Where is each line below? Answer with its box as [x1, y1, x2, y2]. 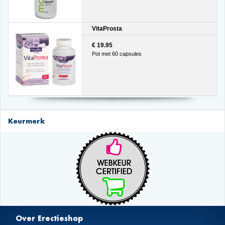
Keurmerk [8, 117, 45, 126]
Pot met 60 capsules [91, 51, 142, 57]
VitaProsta [91, 25, 122, 32]
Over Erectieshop [16, 214, 83, 223]
